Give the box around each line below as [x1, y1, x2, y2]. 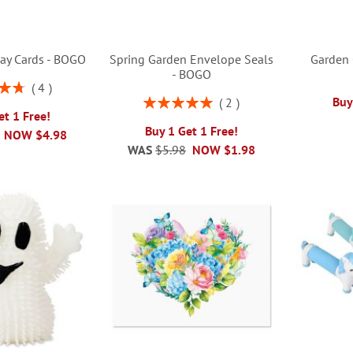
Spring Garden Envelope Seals [110, 51, 274, 68]
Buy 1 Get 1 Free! [145, 123, 239, 139]
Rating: [143, 93, 177, 108]
